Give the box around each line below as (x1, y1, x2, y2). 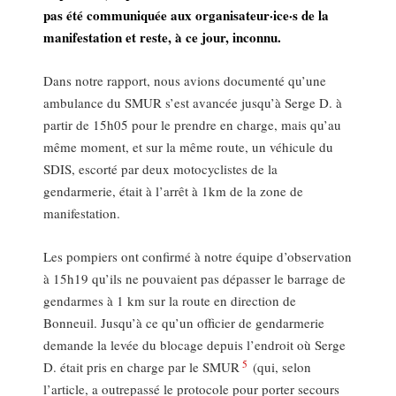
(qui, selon (248, 358, 311, 377)
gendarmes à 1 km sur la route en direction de (43, 292, 297, 310)
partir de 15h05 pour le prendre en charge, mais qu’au (43, 116, 342, 134)
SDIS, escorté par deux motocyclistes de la (43, 160, 278, 179)
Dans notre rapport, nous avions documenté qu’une (43, 72, 327, 90)
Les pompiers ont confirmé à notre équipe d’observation (43, 247, 353, 266)
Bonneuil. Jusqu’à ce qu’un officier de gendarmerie (43, 314, 325, 332)
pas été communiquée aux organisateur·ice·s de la (43, 5, 330, 26)
